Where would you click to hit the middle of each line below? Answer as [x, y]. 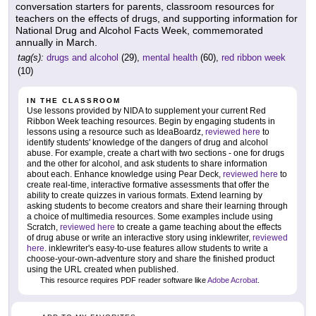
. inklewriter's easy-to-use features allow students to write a [156, 249]
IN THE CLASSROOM [74, 101]
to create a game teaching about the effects [198, 227]
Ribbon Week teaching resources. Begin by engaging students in [151, 122]
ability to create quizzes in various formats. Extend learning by [145, 196]
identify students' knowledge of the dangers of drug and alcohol [147, 143]
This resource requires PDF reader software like [123, 280]
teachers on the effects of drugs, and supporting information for [157, 19]
